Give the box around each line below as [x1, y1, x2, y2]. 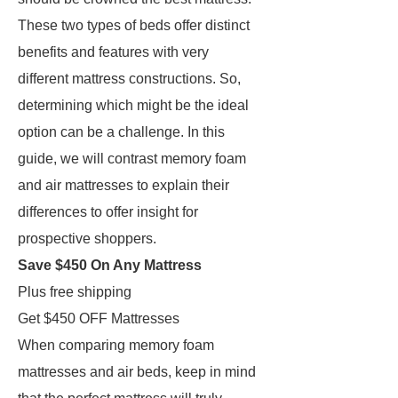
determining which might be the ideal [18, 98, 249, 113]
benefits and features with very [18, 44, 209, 60]
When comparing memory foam [18, 338, 214, 353]
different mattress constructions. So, [18, 71, 241, 86]
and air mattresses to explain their [18, 178, 229, 193]
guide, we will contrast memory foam [18, 151, 246, 166]
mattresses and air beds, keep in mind [18, 364, 256, 379]
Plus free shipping [18, 284, 131, 299]
